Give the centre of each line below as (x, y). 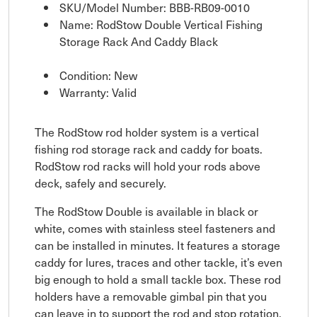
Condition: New (98, 75)
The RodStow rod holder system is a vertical (147, 131)
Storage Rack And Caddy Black (139, 41)
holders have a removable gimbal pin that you (151, 295)
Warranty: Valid (98, 92)
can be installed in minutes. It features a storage (157, 244)
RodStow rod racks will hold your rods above (148, 165)
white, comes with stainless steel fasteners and (155, 227)
